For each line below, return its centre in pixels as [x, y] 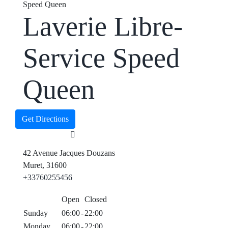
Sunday [35, 213]
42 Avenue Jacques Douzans [69, 153]
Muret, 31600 [45, 165]
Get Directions [45, 119]
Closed [95, 199]
